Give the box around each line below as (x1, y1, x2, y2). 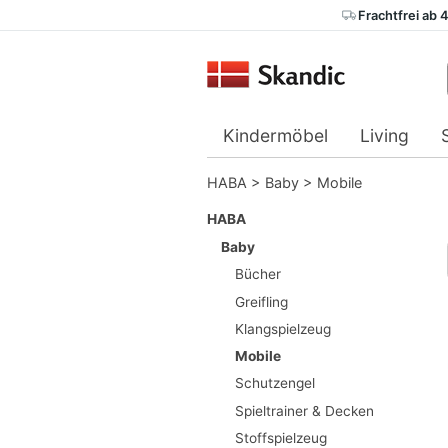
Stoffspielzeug (234, 429, 327, 446)
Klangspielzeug (234, 320, 331, 337)
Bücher (234, 266, 281, 283)
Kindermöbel (223, 125, 328, 147)
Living (360, 125, 409, 147)
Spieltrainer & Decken (234, 402, 374, 419)
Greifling (234, 293, 288, 310)
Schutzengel (234, 375, 315, 392)
